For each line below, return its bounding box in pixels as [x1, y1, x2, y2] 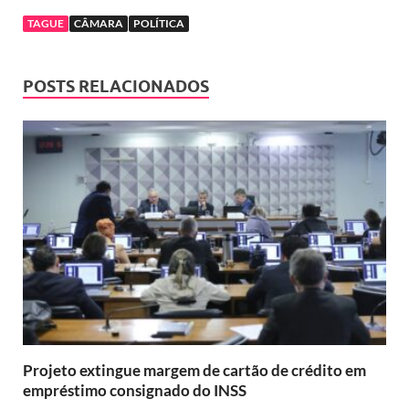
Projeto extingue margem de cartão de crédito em [23, 360, 366, 380]
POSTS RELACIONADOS [23, 77, 209, 97]
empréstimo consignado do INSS [23, 380, 246, 400]
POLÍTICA [133, 16, 184, 31]
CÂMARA [74, 16, 123, 31]
